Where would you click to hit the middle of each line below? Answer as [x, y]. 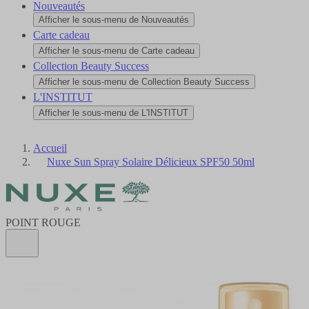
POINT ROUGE [43, 222]
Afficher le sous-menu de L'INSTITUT [113, 112]
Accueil [50, 148]
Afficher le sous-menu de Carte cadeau [117, 50]
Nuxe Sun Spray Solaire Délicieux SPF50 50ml [151, 161]
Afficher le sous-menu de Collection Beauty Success [144, 81]
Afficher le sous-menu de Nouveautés [114, 19]
